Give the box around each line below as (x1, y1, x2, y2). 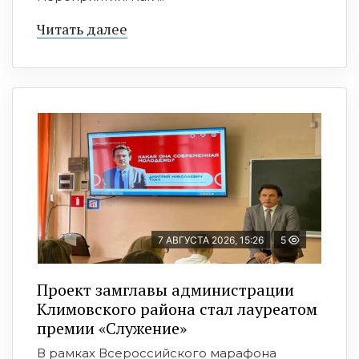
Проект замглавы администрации (37, 279, 294, 301)
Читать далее (37, 19, 127, 39)
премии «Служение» (37, 317, 187, 340)
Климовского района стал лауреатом (37, 298, 317, 321)
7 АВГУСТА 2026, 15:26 (158, 234, 264, 247)
